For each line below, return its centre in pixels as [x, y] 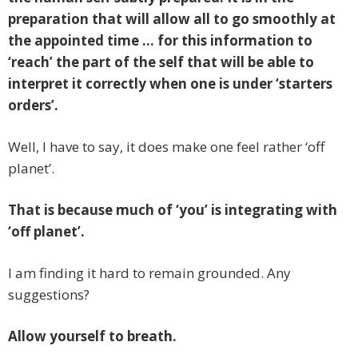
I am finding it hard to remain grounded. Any [149, 273]
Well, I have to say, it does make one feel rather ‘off [166, 147]
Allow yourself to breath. [92, 336]
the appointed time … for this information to [160, 41]
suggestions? [49, 295]
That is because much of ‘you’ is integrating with [173, 210]
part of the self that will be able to [198, 62]
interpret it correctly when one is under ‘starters [170, 84]
